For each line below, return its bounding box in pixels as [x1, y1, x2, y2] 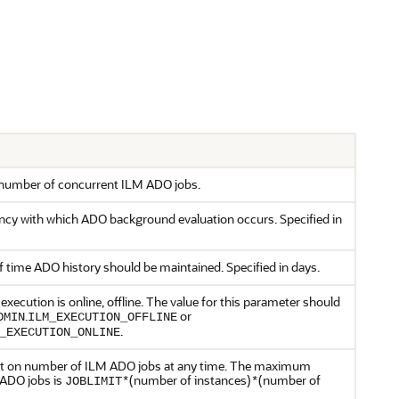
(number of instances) [129, 371, 251, 388]
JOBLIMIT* [65, 374, 129, 388]
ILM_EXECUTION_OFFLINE [28, 310, 177, 324]
